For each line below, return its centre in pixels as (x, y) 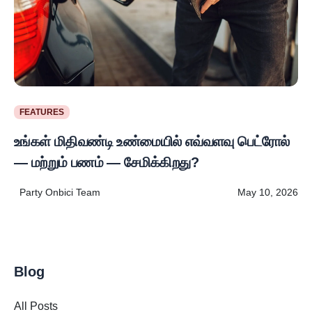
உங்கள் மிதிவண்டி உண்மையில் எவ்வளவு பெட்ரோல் (152, 141)
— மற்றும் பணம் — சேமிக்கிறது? (106, 162)
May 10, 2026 (268, 192)
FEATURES (41, 112)
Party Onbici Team (60, 192)
